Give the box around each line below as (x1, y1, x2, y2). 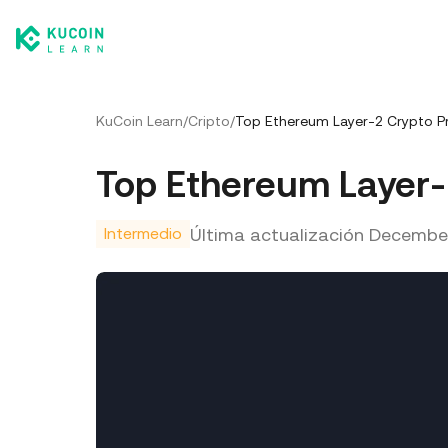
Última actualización (190, 223, 364, 245)
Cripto (188, 113, 230, 129)
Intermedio (104, 224, 182, 243)
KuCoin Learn (96, 113, 183, 129)
